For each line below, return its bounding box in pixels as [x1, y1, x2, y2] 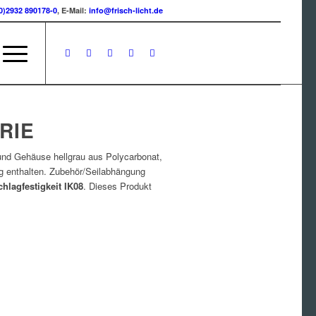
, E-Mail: [57, 5, 89, 16]
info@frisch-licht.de [89, 5, 163, 16]
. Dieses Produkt [83, 179, 152, 193]
